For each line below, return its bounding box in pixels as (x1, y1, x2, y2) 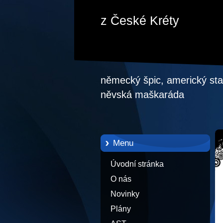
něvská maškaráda (101, 89, 184, 100)
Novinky (111, 189, 139, 198)
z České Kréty (101, 13, 179, 27)
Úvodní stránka (111, 159, 164, 168)
